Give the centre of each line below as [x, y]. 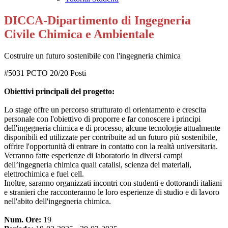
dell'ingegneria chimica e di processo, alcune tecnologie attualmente [112, 128]
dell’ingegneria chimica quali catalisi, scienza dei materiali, [98, 165]
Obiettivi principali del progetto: [59, 92]
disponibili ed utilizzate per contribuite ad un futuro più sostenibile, [111, 137]
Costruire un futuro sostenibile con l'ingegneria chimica [92, 56]
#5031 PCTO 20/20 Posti [45, 73]
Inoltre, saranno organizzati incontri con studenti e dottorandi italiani [113, 183]
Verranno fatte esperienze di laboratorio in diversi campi [93, 156]
